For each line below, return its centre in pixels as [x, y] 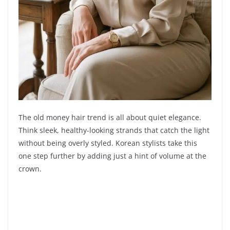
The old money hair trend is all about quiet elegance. [110, 117]
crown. [30, 168]
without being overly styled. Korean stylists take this [108, 143]
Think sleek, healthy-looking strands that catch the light [114, 130]
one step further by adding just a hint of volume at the [112, 156]
